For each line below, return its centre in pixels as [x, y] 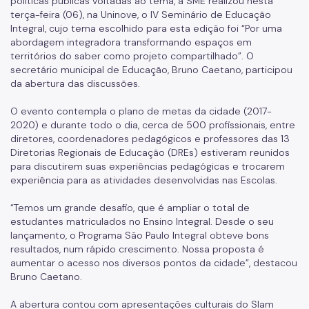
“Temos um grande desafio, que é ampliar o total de [130, 208]
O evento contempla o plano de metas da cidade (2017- [141, 111]
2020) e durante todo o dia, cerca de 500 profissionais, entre [153, 125]
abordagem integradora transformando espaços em [131, 42]
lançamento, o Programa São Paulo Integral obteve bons [140, 235]
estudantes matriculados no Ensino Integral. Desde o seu [142, 221]
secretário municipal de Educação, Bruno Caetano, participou [151, 70]
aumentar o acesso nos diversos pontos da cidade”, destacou [154, 263]
